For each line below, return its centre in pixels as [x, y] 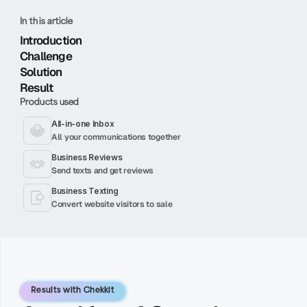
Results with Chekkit [73, 291]
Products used [50, 102]
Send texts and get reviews [103, 170]
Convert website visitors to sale [112, 204]
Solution [41, 72]
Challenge [46, 56]
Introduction [51, 40]
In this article [47, 22]
